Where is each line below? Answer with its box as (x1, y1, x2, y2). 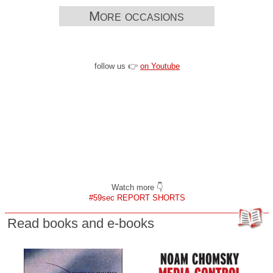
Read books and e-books (7, 216, 154, 232)
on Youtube (140, 62, 180, 71)
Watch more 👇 (111, 183, 163, 193)
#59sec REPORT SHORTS (89, 193, 186, 203)
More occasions (89, 9, 184, 24)
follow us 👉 (94, 62, 141, 71)
